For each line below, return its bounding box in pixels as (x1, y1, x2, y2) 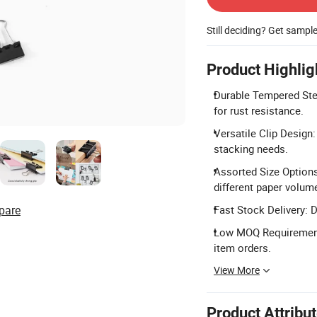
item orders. (214, 241, 271, 255)
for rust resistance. (214, 103, 304, 117)
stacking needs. (214, 142, 288, 156)
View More (214, 263, 260, 277)
